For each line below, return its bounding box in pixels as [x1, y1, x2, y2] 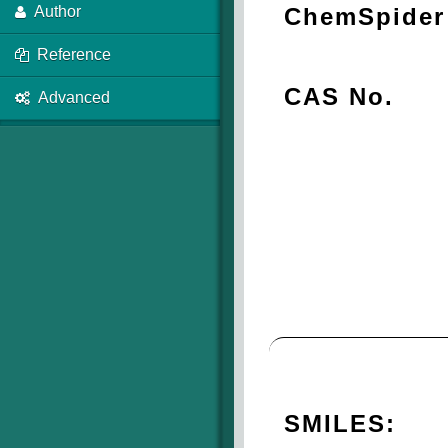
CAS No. [284, 83, 394, 110]
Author [34, 3, 81, 20]
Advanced [38, 89, 110, 106]
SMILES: [284, 410, 396, 437]
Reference [37, 46, 111, 63]
